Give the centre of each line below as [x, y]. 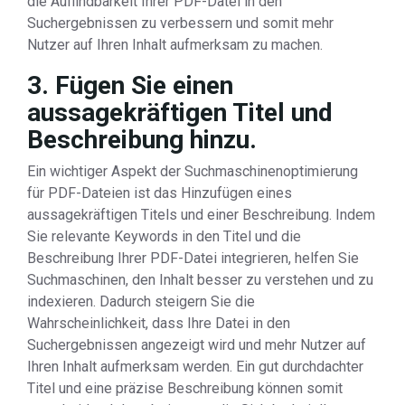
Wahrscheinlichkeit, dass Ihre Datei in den [159, 323]
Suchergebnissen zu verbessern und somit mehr [180, 23]
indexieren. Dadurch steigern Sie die [141, 301]
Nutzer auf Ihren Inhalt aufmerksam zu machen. [175, 45]
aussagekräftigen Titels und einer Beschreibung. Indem [201, 215]
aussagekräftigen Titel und [180, 113]
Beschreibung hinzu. [142, 140]
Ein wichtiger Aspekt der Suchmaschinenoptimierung [193, 171]
